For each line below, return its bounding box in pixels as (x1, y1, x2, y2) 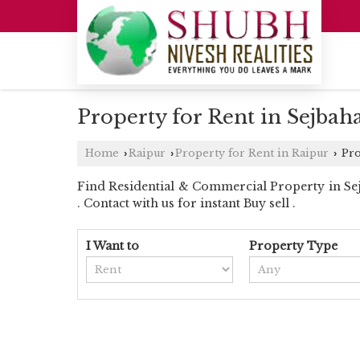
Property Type (249, 239, 338, 254)
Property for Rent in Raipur (175, 147, 329, 160)
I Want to (86, 239, 139, 254)
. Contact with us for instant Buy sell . (77, 196, 296, 211)
